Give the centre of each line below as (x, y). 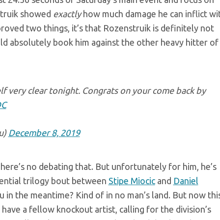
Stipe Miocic (132, 180)
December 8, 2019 (44, 132)
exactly (67, 14)
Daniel (186, 180)
